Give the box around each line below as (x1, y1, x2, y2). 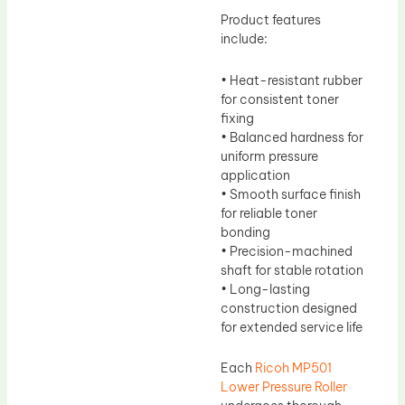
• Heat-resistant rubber (221, 71, 363, 89)
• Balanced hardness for (221, 128, 363, 146)
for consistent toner (221, 90, 339, 108)
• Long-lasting (221, 280, 310, 297)
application (221, 166, 290, 184)
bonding (221, 223, 270, 240)
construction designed (221, 299, 357, 316)
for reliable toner (221, 204, 317, 221)
